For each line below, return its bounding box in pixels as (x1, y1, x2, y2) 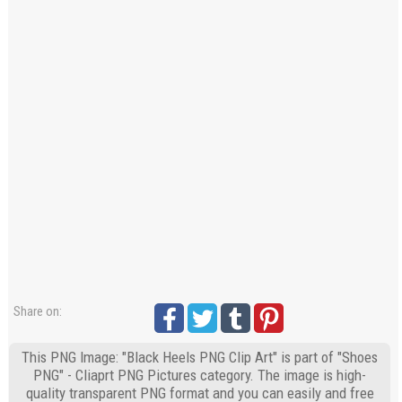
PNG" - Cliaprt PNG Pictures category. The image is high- (33, 365, 367, 384)
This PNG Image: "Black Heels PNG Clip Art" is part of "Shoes (22, 347, 379, 366)
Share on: (13, 302, 63, 319)
